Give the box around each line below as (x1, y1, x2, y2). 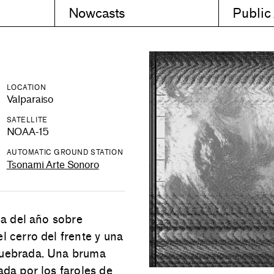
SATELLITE (6, 116, 48, 125)
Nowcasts (68, 6, 125, 21)
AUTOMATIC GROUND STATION (6, 148, 124, 157)
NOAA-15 (6, 126, 49, 138)
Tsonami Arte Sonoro (6, 158, 99, 171)
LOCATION (6, 83, 46, 92)
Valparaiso (6, 94, 54, 106)
